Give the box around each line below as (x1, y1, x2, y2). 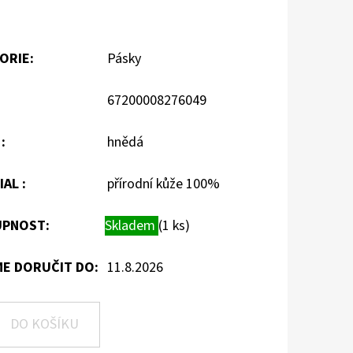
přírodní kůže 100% (107, 173, 220, 194)
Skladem (105, 215, 158, 236)
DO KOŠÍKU (10, 314, 79, 334)
